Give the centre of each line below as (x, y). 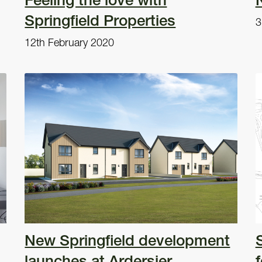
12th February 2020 (70, 42)
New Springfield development (127, 240)
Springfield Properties (100, 20)
